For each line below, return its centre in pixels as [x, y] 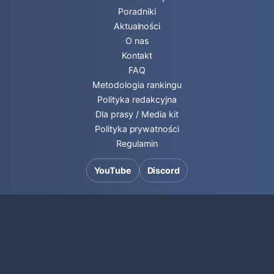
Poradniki [137, 11]
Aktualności [137, 26]
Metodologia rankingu [137, 85]
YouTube [113, 170]
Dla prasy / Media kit [137, 114]
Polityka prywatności [137, 129]
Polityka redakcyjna [137, 99]
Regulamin [137, 143]
